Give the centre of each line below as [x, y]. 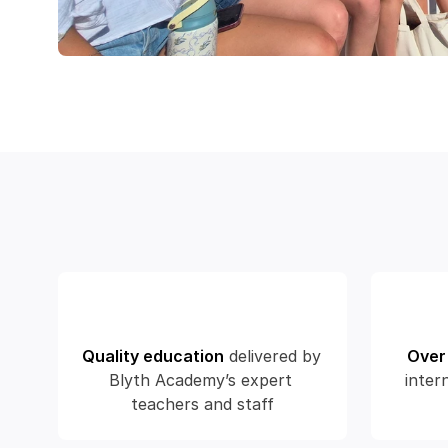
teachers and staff [202, 404]
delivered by [275, 356]
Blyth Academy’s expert [200, 380]
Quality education [153, 356]
